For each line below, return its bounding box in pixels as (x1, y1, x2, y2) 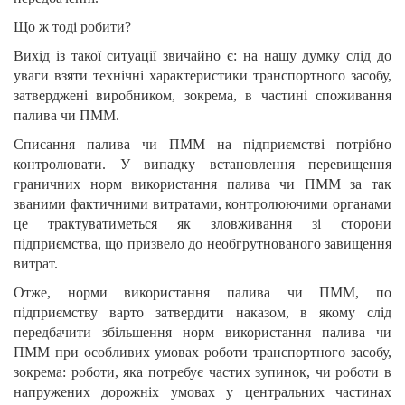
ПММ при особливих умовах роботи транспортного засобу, (14, 344, 391, 361)
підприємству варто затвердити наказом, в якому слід (14, 305, 391, 321)
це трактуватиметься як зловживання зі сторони (14, 216, 391, 232)
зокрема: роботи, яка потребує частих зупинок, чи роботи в (14, 364, 391, 381)
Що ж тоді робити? (14, 19, 131, 35)
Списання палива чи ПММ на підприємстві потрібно (14, 137, 391, 153)
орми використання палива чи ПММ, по (75, 285, 392, 301)
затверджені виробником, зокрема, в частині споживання (14, 88, 391, 104)
